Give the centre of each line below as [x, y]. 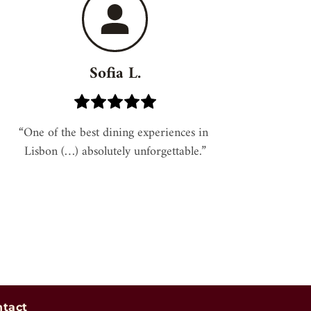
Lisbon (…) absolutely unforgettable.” [115, 152]
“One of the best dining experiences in [113, 133]
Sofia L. [115, 74]
